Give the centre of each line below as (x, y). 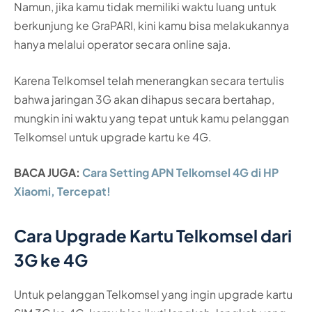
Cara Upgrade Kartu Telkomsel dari (153, 235)
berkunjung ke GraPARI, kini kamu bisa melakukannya (151, 26)
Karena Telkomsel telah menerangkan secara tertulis (149, 80)
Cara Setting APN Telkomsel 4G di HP (180, 173)
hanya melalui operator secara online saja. (123, 45)
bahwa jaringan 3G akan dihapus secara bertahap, (144, 99)
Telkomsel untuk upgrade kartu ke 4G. (113, 136)
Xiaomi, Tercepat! (62, 192)
